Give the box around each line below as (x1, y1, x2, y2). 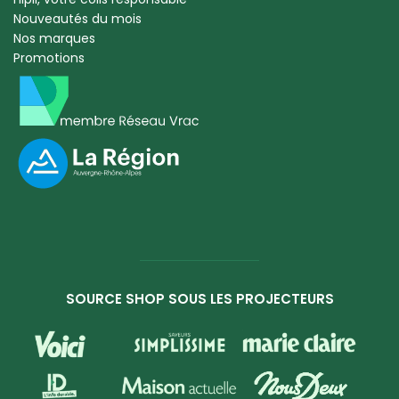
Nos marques (13, 29, 95, 48)
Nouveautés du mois (13, 10, 142, 28)
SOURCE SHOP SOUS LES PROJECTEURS (65, 289, 334, 308)
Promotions (13, 49, 85, 68)
